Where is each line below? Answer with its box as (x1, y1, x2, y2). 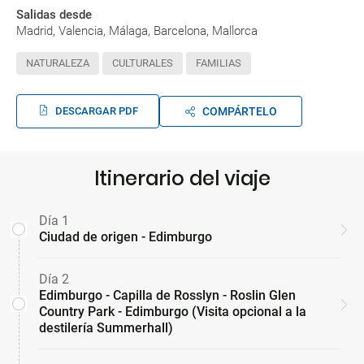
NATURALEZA (26, 57, 89, 70)
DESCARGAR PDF (54, 105, 138, 118)
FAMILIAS (196, 57, 241, 70)
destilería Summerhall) (39, 320, 173, 336)
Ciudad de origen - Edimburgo (39, 229, 212, 245)
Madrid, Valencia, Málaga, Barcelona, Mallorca (16, 24, 258, 39)
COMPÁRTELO (201, 105, 277, 119)
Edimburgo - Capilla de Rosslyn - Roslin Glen (39, 288, 296, 304)
